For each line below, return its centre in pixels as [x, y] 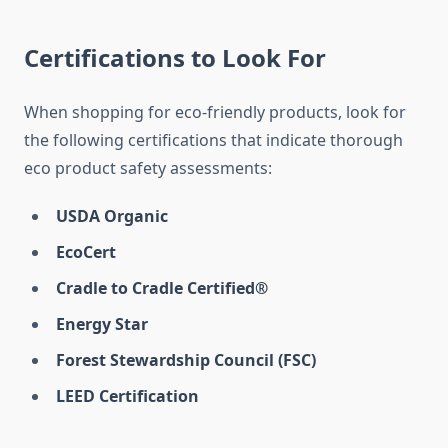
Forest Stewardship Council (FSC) [186, 360]
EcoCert [86, 252]
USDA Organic [112, 216]
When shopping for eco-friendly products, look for [215, 112]
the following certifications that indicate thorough [213, 140]
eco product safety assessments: [148, 168]
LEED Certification [127, 396]
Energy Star [102, 324]
